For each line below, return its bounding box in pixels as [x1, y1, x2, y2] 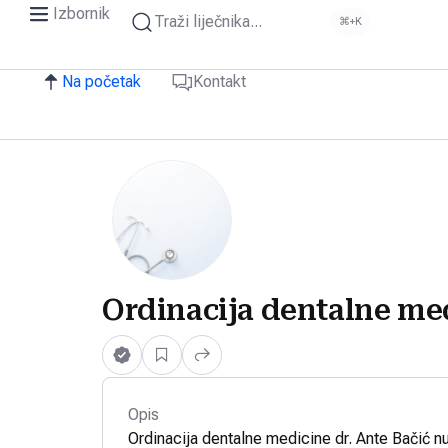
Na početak [62, 72, 141, 91]
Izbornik [53, 4, 110, 23]
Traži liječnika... [154, 12, 262, 31]
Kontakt [193, 72, 246, 91]
